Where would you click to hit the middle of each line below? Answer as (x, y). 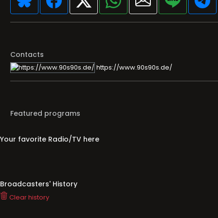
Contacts (27, 55)
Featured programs (45, 114)
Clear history (28, 198)
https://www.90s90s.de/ (134, 67)
